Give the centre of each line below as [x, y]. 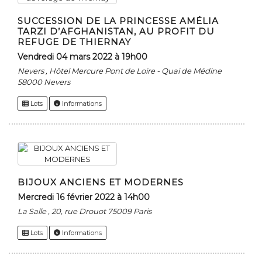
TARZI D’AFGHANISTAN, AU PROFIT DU [116, 32]
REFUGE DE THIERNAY [74, 42]
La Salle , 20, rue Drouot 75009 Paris [85, 211]
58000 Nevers [44, 82]
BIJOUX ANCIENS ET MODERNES [101, 182]
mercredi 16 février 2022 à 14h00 [88, 197]
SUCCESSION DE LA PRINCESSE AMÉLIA [118, 21]
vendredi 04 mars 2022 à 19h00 [85, 57]
